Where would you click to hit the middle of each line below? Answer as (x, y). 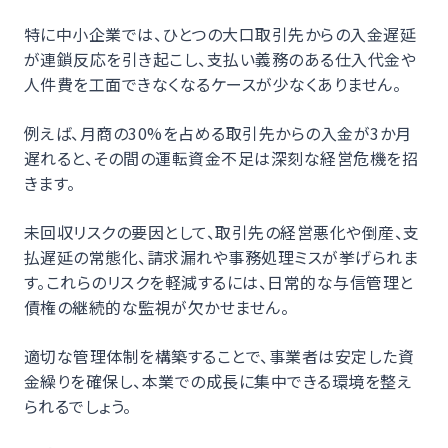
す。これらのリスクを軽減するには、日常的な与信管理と (219, 281)
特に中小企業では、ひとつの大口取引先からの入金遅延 (220, 33)
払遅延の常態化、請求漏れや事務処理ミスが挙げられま (221, 256)
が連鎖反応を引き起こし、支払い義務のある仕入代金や (220, 58)
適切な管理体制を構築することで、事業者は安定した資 (219, 355)
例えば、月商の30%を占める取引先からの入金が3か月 (218, 132)
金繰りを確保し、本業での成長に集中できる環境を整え (217, 380)
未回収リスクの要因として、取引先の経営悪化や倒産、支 (222, 231)
